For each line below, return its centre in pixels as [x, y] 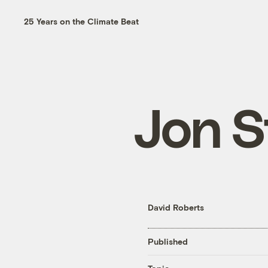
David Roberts [176, 207]
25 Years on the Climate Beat [82, 21]
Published [168, 242]
